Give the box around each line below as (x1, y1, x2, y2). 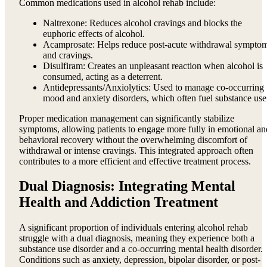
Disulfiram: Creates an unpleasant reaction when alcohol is (43, 60, 263, 71)
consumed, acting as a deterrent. (43, 71, 163, 82)
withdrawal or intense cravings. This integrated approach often (19, 145, 253, 156)
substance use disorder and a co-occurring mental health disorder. (19, 244, 263, 254)
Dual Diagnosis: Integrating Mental (19, 178, 235, 194)
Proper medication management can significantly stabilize (19, 113, 234, 123)
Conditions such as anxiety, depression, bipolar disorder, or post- (19, 254, 260, 265)
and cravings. (43, 49, 93, 60)
